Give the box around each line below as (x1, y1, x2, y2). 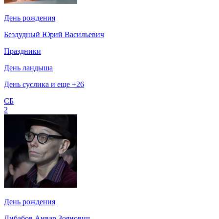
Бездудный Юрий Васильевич (4, 30, 104, 39)
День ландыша (4, 63, 53, 72)
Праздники (4, 46, 41, 55)
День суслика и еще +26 (4, 80, 84, 88)
